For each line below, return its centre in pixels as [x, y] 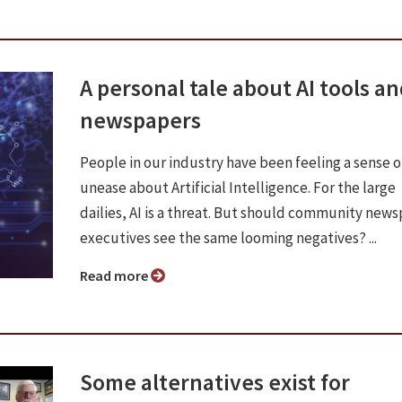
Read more [119, 275]
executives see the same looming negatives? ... [228, 237]
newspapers [140, 120]
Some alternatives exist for [215, 382]
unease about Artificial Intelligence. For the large [238, 187]
